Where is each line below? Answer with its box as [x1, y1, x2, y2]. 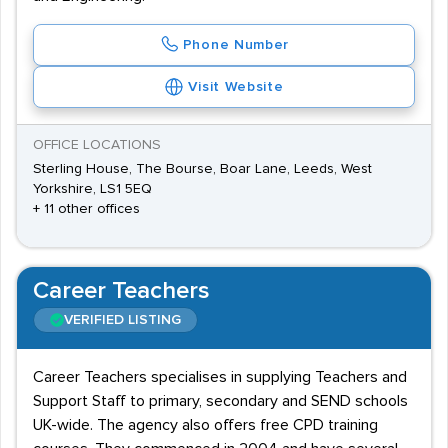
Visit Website [188, 80, 284, 94]
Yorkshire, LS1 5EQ [33, 182, 152, 196]
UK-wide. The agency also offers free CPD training [33, 417, 378, 433]
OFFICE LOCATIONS [33, 138, 161, 152]
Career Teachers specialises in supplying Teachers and [33, 369, 407, 385]
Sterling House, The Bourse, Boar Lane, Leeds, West [33, 162, 372, 176]
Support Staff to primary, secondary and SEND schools [33, 393, 408, 409]
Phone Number [182, 38, 290, 52]
